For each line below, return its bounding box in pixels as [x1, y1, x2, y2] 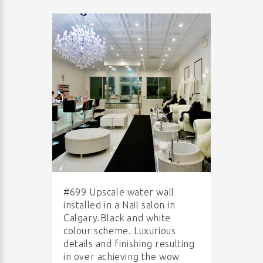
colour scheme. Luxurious [63, 225, 176, 236]
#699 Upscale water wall [63, 187, 174, 197]
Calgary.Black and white [63, 213, 171, 223]
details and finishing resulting [63, 238, 195, 249]
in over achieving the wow [63, 251, 180, 262]
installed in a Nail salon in [63, 200, 176, 210]
